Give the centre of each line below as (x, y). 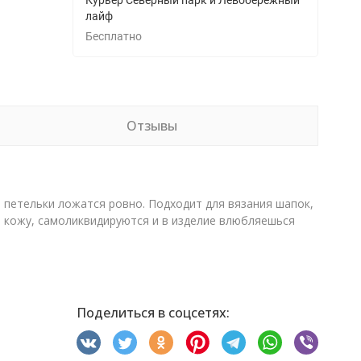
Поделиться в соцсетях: (153, 313)
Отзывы (151, 126)
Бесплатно (117, 36)
